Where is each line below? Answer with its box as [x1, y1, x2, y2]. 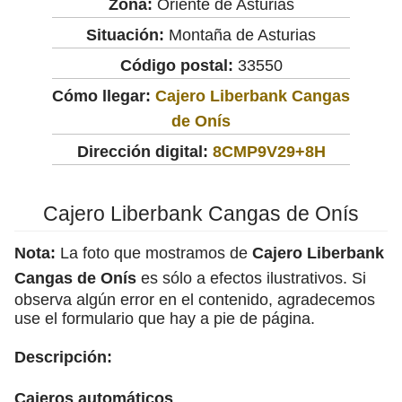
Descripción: [14, 347, 112, 366]
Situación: [86, 25, 164, 44]
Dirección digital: [76, 142, 208, 161]
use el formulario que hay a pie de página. [14, 309, 315, 328]
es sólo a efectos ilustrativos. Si [136, 268, 366, 287]
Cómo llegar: [52, 86, 155, 105]
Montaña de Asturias [164, 25, 316, 44]
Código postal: [119, 56, 233, 74]
